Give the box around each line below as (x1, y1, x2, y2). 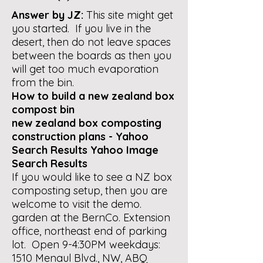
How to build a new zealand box (12, 89, 174, 103)
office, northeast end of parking (12, 224, 167, 238)
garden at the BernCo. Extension (12, 211, 170, 224)
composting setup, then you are (12, 184, 167, 197)
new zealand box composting (12, 116, 161, 130)
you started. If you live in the (12, 22, 151, 35)
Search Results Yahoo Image (12, 143, 159, 157)
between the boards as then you (12, 49, 171, 62)
